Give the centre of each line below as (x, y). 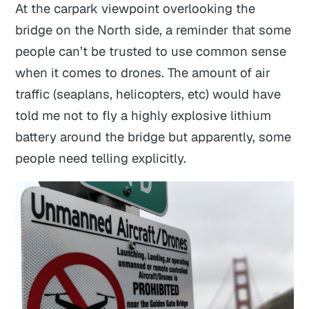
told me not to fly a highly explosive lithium (143, 115)
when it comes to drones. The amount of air (143, 72)
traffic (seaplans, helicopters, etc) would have (148, 93)
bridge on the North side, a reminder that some (153, 29)
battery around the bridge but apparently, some (153, 136)
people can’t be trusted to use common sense (151, 51)
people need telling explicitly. (101, 158)
